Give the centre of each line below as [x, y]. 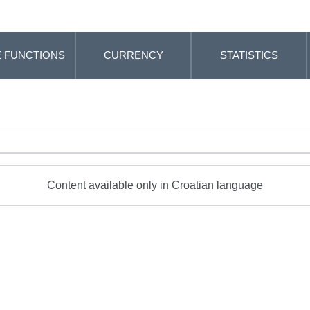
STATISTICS [249, 55]
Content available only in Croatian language [155, 185]
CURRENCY [133, 55]
